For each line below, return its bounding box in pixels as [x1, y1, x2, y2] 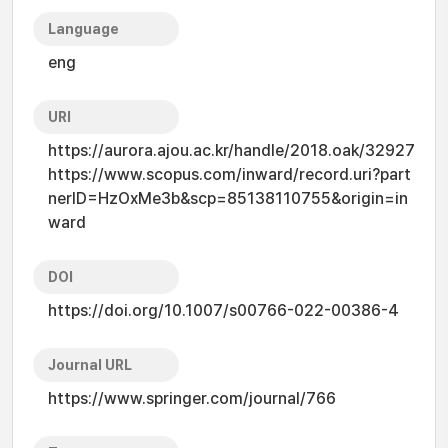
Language [48, 21, 119, 37]
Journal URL [48, 357, 132, 373]
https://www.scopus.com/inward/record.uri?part [48, 165, 411, 184]
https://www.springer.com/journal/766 [48, 389, 336, 408]
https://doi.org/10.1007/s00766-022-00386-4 [48, 301, 399, 320]
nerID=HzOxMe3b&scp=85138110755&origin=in [48, 189, 408, 208]
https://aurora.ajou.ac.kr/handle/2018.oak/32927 [48, 141, 415, 160]
